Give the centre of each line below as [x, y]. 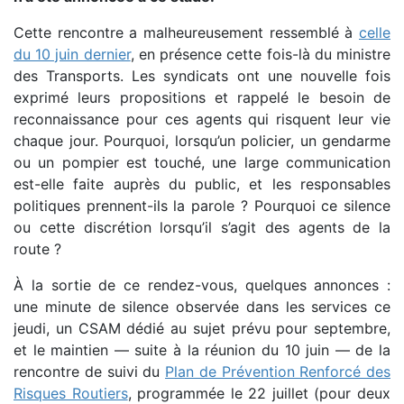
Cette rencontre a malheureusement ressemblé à [186, 32]
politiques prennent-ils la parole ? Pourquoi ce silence [202, 205]
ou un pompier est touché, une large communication [202, 162]
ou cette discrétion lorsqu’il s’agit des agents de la [202, 227]
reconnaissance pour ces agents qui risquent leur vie [202, 119]
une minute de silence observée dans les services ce [202, 306]
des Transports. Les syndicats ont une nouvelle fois [202, 75]
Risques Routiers [71, 393]
